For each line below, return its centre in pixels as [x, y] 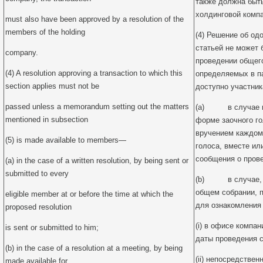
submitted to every [37, 173]
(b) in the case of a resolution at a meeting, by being [94, 248]
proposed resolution [38, 207]
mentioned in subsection [47, 119]
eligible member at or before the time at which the [89, 194]
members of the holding [45, 32]
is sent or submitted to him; [52, 227]
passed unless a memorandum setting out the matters [97, 107]
